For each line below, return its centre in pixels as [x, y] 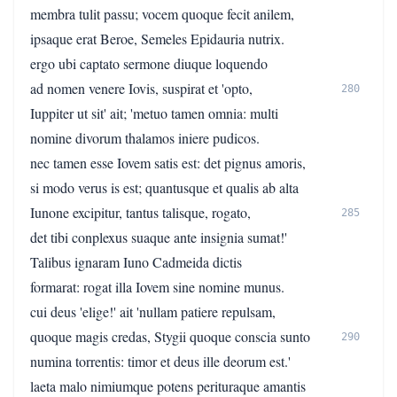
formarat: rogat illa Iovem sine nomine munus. [157, 287]
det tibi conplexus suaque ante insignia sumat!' [159, 237]
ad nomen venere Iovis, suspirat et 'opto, [141, 88]
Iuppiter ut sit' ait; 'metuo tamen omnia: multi [154, 113]
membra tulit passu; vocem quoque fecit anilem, [162, 14]
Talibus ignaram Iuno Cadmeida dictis [136, 262]
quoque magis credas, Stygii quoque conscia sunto [170, 336]
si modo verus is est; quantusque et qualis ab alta [164, 187]
